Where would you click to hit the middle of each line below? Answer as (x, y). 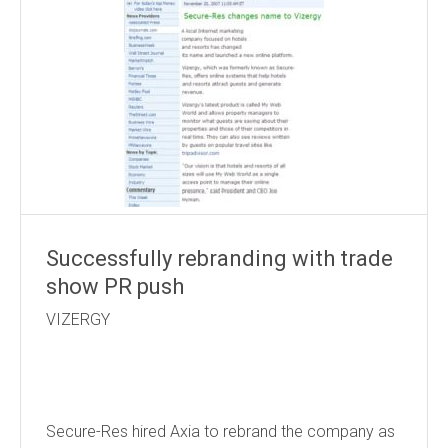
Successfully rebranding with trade (219, 258)
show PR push (115, 286)
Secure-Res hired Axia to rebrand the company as (220, 431)
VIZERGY (224, 319)
